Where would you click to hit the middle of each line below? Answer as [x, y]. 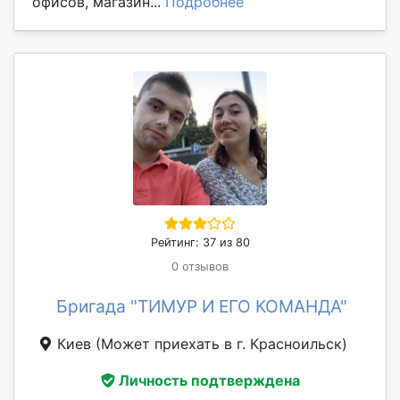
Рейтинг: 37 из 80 [200, 242]
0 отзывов [200, 266]
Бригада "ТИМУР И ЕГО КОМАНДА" [202, 306]
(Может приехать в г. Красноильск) [221, 343]
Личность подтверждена [209, 381]
